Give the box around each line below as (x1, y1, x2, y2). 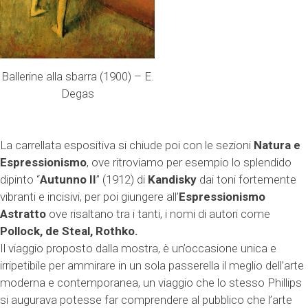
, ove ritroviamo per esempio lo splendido (87, 155, 291, 170)
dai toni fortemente (197, 173, 296, 187)
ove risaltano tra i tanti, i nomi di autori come (46, 207, 270, 221)
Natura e (254, 138, 300, 153)
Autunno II (40, 173, 96, 187)
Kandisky (148, 173, 197, 187)
